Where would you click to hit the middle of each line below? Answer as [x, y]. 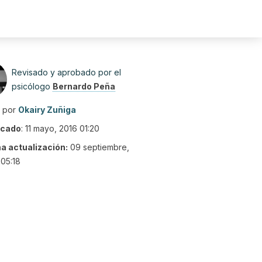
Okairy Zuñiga [47, 110]
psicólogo [32, 86]
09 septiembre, [100, 147]
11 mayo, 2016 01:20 [62, 128]
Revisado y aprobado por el [66, 72]
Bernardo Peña [84, 86]
